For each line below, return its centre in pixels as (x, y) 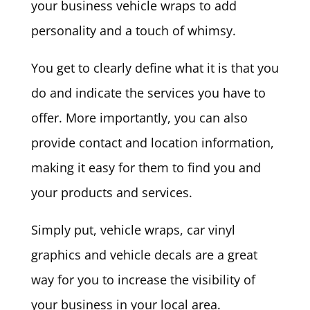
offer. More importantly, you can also (139, 118)
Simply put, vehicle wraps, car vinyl (133, 230)
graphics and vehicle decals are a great (144, 255)
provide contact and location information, (152, 143)
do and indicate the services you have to (148, 93)
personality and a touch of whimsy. (133, 30)
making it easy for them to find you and (146, 167)
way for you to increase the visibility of (143, 280)
